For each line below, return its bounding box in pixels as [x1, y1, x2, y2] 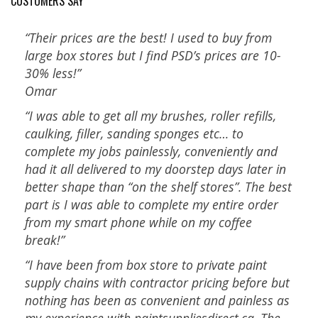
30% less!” [25, 64, 81, 82]
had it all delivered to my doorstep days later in [25, 160, 286, 177]
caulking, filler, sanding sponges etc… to [25, 124, 243, 142]
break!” [25, 231, 65, 248]
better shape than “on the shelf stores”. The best [25, 177, 292, 195]
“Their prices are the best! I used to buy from [25, 28, 272, 46]
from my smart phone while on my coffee [25, 213, 252, 231]
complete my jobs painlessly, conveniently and [25, 142, 278, 160]
